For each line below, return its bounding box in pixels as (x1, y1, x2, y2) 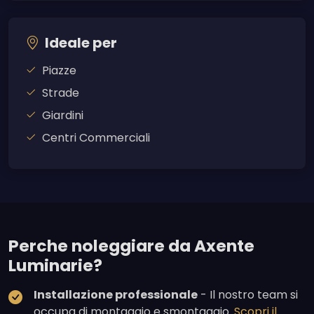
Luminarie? (8, 254, 102, 278)
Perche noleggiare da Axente (8, 234, 254, 258)
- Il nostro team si (198, 287, 298, 303)
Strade (42, 85, 79, 102)
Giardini (42, 107, 83, 124)
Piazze (42, 62, 76, 79)
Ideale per (45, 33, 117, 53)
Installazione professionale (34, 287, 198, 303)
